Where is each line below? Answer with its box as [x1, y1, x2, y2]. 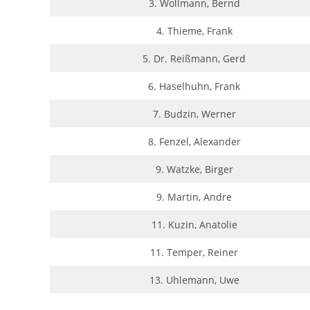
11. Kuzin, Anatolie [151, 218, 237, 231]
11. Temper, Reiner [150, 246, 238, 259]
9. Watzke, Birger [155, 163, 233, 176]
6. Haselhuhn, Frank [148, 80, 240, 93]
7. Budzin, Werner [152, 107, 236, 120]
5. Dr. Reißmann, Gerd [143, 52, 246, 65]
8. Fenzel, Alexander [147, 135, 241, 148]
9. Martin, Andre [156, 190, 232, 203]
